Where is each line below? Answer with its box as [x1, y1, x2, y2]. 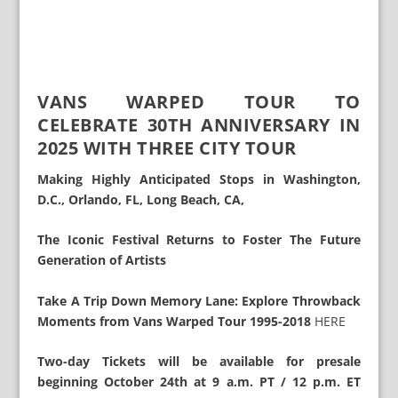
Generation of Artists [37, 251, 167, 269]
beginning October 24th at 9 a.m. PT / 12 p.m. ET [37, 373, 361, 391]
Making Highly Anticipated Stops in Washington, [37, 170, 361, 187]
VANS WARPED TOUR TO [37, 89, 361, 114]
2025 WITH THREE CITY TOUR [37, 135, 297, 160]
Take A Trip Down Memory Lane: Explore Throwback [37, 291, 361, 309]
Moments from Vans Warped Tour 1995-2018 [37, 312, 312, 330]
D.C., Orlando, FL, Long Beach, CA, [37, 190, 245, 208]
